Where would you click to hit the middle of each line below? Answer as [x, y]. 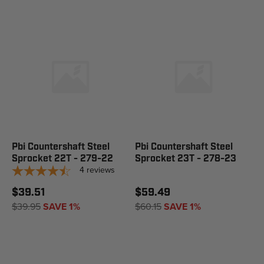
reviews [101, 170]
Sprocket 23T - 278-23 [186, 159]
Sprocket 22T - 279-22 [62, 159]
